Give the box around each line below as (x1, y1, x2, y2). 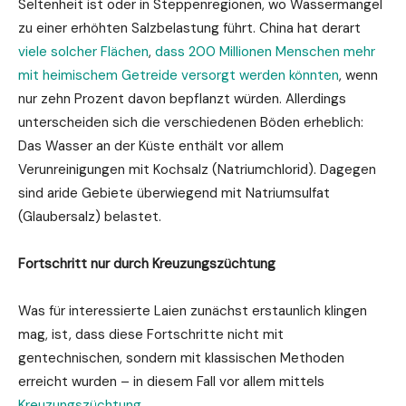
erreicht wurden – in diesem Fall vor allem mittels (18, 372, 324, 391)
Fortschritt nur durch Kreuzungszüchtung (18, 254, 275, 273)
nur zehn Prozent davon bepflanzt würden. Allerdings (18, 89, 346, 108)
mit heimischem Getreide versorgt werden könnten (18, 65, 339, 84)
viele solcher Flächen (18, 42, 149, 61)
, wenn (339, 65, 378, 84)
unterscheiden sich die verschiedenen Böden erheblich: (18, 112, 363, 131)
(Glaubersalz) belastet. (18, 207, 161, 226)
